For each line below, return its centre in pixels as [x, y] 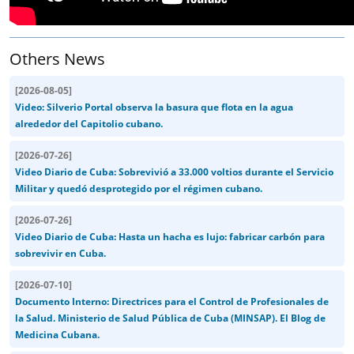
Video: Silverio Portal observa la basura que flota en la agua [154, 107]
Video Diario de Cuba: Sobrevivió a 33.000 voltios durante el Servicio [174, 171]
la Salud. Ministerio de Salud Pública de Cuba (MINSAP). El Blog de [170, 318]
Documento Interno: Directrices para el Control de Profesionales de [172, 301]
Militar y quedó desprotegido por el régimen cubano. [139, 188]
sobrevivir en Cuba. [60, 253]
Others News [57, 58]
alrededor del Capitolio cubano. [89, 123]
